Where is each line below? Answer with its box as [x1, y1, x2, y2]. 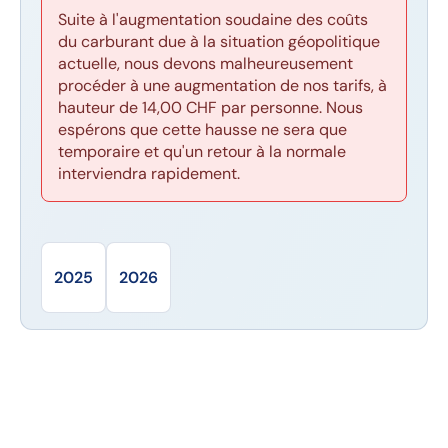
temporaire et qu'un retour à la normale [58, 141, 346, 162]
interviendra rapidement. [58, 163, 240, 184]
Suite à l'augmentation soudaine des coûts [58, 9, 368, 30]
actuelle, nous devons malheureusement [58, 53, 353, 74]
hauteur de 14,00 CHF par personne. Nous [58, 97, 363, 118]
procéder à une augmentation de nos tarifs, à [58, 75, 387, 96]
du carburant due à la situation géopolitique [58, 31, 380, 52]
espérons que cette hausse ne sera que [58, 119, 347, 140]
